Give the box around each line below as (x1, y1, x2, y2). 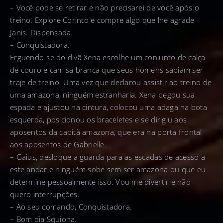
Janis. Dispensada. (10, 27, 73, 38)
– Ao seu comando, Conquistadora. (10, 202, 132, 212)
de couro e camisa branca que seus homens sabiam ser (10, 65, 204, 75)
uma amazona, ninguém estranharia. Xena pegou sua (10, 90, 195, 100)
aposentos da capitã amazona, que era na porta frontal (10, 127, 202, 137)
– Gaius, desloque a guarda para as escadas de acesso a (10, 152, 205, 162)
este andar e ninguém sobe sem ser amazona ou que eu (10, 164, 206, 175)
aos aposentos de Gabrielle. (10, 139, 107, 150)
